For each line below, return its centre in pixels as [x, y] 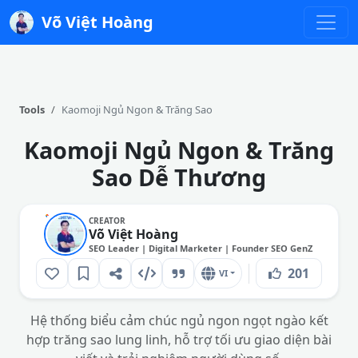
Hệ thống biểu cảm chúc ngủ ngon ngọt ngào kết [179, 320]
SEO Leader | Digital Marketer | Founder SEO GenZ [201, 248]
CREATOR [107, 220]
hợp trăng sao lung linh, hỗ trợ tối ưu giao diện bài [179, 340]
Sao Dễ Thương [179, 177]
